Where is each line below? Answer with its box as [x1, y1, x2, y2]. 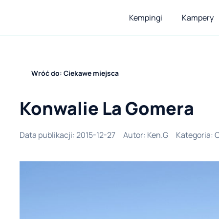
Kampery [182, 12, 214, 23]
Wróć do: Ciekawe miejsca [31, 68, 119, 78]
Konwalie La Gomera [20, 96, 194, 120]
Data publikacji [20, 130, 72, 140]
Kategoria [176, 130, 211, 140]
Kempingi [129, 12, 162, 23]
